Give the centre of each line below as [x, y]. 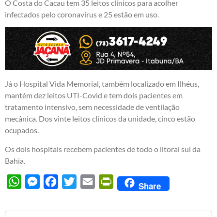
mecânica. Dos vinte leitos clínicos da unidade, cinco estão [100, 119]
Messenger [58, 181]
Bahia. [15, 160]
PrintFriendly [136, 181]
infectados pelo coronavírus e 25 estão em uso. [82, 14]
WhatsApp [39, 181]
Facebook [74, 181]
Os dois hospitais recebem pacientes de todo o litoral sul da [103, 149]
